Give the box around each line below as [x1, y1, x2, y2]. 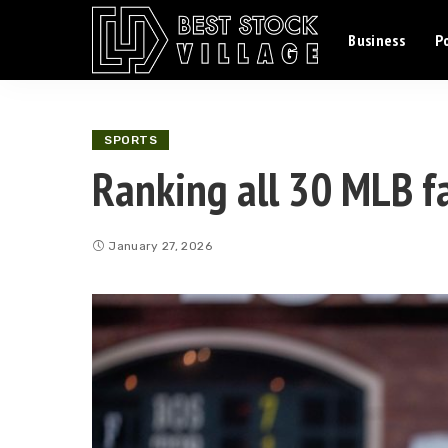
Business [348, 30, 405, 50]
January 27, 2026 [108, 239, 212, 253]
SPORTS [104, 133, 157, 147]
